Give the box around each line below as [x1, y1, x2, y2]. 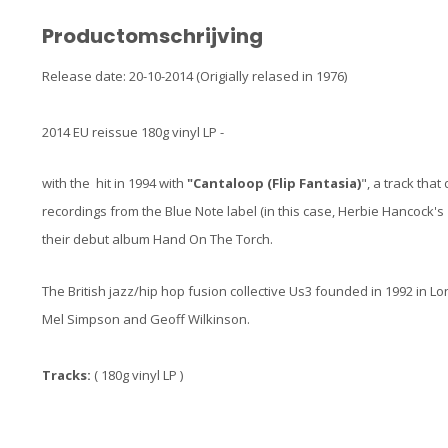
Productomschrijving [42, 22, 263, 50]
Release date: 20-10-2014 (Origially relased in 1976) [42, 67, 347, 85]
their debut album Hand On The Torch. [42, 230, 273, 249]
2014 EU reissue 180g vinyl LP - [42, 123, 230, 141]
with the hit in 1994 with [42, 174, 187, 193]
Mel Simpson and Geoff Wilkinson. [42, 309, 250, 328]
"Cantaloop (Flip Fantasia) [187, 174, 361, 193]
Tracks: [42, 365, 94, 384]
